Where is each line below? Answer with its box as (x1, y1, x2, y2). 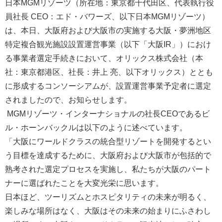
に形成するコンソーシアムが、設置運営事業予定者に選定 (5, 82, 211, 91)
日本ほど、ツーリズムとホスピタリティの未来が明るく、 (5, 193, 211, 202)
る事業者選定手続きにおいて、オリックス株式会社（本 (5, 54, 203, 63)
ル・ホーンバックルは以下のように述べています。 (5, 123, 187, 132)
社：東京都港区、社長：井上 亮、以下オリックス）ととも (5, 68, 213, 77)
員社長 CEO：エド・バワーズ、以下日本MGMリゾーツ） (5, 12, 210, 21)
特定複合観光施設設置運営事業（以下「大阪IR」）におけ (5, 40, 211, 49)
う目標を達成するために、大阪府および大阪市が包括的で (5, 151, 211, 160)
